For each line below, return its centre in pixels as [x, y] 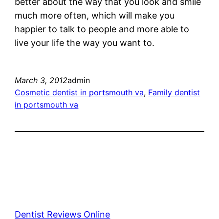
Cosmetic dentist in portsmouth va [79, 92]
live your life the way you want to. [85, 43]
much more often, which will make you [95, 15]
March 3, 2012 [41, 80]
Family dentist [174, 92]
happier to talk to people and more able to [102, 29]
